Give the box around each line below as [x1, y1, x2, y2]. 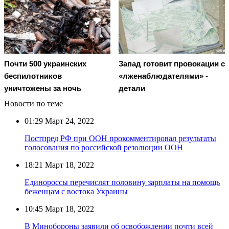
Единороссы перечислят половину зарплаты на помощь [25, 177, 220, 187]
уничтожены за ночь [4, 83, 81, 93]
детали [119, 83, 145, 93]
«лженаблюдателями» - [119, 71, 208, 80]
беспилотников [4, 71, 62, 80]
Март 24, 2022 [43, 116, 94, 125]
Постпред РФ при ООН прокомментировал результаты [25, 133, 216, 143]
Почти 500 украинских [4, 59, 86, 68]
